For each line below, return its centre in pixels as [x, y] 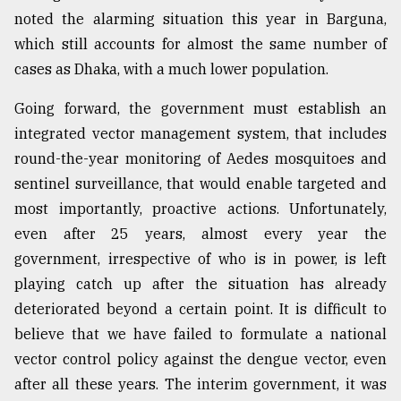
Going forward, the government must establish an [200, 109]
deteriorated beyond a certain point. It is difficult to [200, 309]
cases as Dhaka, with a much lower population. [171, 69]
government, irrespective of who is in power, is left [200, 259]
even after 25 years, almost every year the [200, 234]
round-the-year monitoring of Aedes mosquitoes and [200, 159]
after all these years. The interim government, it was [200, 384]
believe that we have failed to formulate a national [200, 334]
